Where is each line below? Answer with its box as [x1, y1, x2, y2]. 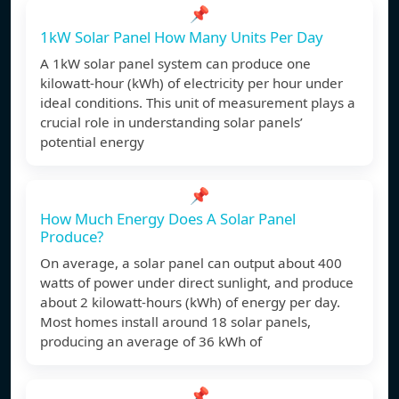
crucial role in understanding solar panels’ [40, 113, 303, 132]
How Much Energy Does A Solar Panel [40, 208, 296, 230]
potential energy [40, 133, 144, 151]
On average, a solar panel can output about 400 [40, 254, 342, 273]
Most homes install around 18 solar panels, [40, 313, 311, 331]
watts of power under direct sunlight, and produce [40, 273, 354, 292]
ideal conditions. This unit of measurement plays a [40, 94, 355, 112]
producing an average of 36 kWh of [40, 332, 262, 351]
